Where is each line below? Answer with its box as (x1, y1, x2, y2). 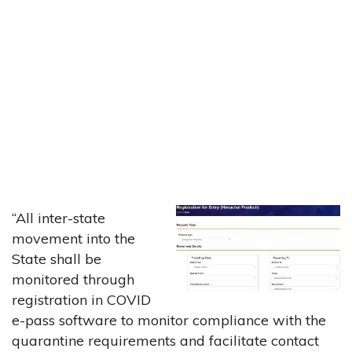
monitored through (12, 269, 134, 288)
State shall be (12, 249, 101, 268)
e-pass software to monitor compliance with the (12, 310, 326, 329)
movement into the (12, 229, 135, 247)
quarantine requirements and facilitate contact (12, 331, 319, 350)
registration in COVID (12, 290, 151, 309)
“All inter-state (12, 208, 105, 227)
